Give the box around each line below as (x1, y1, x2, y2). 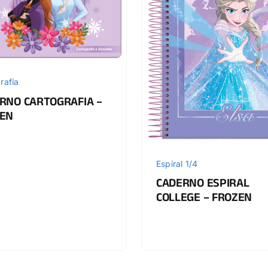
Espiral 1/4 (156, 158, 198, 169)
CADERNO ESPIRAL (156, 176, 249, 194)
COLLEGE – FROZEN (156, 190, 252, 209)
